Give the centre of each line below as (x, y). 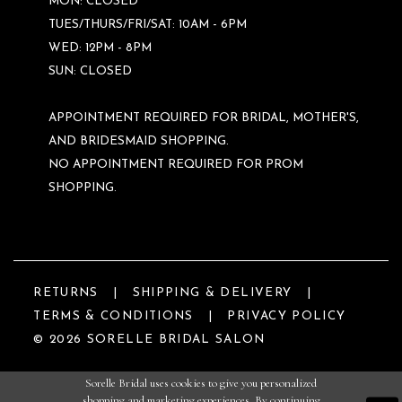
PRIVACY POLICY (287, 316)
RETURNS (66, 293)
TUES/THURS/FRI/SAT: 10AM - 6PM (147, 25)
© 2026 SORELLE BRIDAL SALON (149, 339)
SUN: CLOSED (90, 72)
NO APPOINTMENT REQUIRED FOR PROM (175, 165)
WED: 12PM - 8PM (100, 48)
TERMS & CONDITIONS (114, 316)
